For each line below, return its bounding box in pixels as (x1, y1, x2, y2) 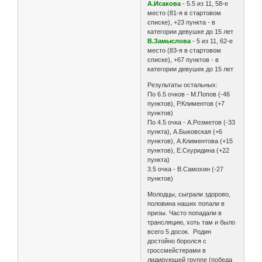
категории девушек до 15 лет (147, 65, 234, 73)
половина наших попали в (147, 200, 225, 208)
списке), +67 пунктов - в (147, 56, 219, 64)
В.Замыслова (147, 37, 191, 45)
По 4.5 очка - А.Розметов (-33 (147, 119, 236, 126)
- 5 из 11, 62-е (191, 37, 233, 45)
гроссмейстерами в (147, 247, 206, 254)
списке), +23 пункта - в (147, 19, 216, 26)
